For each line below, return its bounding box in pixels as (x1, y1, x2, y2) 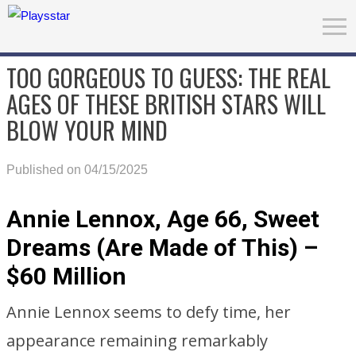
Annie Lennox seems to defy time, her (6, 301, 291, 323)
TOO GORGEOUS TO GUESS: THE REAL (6, 60, 331, 95)
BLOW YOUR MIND (6, 112, 168, 148)
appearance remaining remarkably (6, 330, 268, 351)
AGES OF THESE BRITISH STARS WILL (6, 86, 326, 122)
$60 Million (6, 262, 126, 290)
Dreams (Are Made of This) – (6, 234, 318, 261)
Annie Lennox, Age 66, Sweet (6, 205, 319, 233)
